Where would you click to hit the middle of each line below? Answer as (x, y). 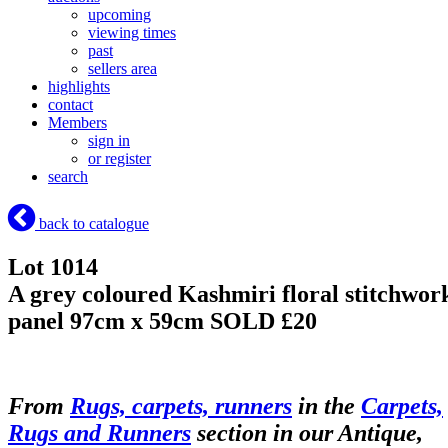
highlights (79, 87)
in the (326, 405)
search (68, 177)
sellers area (122, 69)
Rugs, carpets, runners (181, 405)
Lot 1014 (53, 267)
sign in (109, 141)
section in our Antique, (307, 432)
